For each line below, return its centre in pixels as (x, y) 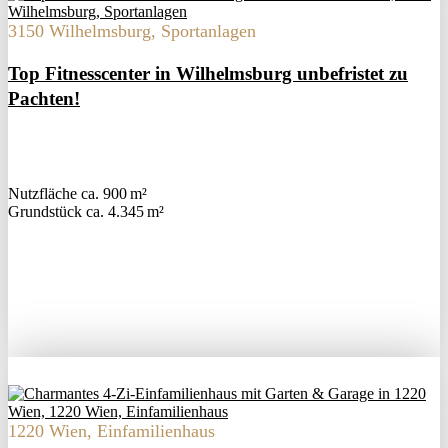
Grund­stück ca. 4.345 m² (86, 212)
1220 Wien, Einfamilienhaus (111, 431)
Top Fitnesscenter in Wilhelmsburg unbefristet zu (208, 74)
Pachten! (44, 99)
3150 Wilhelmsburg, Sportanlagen (132, 31)
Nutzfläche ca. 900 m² (77, 194)
